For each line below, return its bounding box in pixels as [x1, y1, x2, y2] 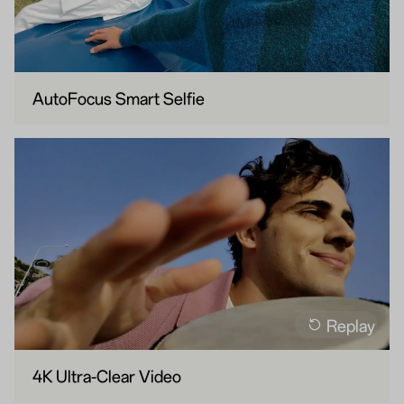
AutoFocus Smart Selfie [32, 87, 206, 107]
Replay [326, 315, 375, 335]
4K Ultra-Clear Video [32, 366, 182, 386]
